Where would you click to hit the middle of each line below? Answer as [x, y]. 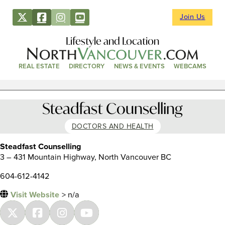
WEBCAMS [190, 67]
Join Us [193, 17]
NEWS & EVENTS [139, 67]
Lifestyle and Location [113, 40]
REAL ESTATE [39, 67]
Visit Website [35, 195]
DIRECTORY [87, 67]
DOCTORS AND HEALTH [113, 127]
